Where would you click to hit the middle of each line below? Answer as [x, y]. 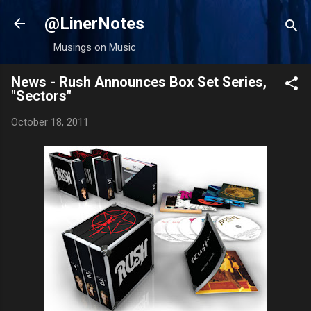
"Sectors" [41, 96]
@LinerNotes [94, 24]
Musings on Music [94, 47]
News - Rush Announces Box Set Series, [139, 82]
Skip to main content [155, 17]
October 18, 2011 [50, 122]
